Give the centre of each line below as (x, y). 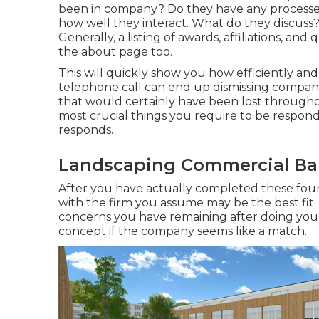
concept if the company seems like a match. (183, 231)
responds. (86, 130)
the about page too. (115, 52)
